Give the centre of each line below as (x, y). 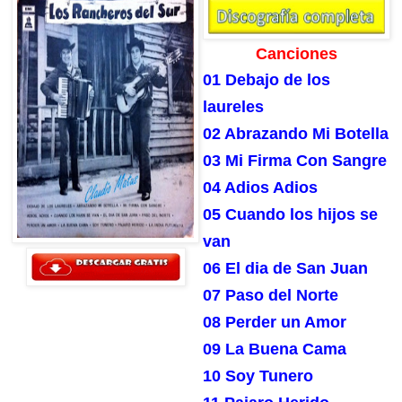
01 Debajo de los (267, 80)
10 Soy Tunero (258, 376)
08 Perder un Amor (275, 323)
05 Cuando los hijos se (290, 215)
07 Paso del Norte (271, 296)
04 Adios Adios (260, 188)
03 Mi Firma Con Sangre (295, 161)
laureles (233, 107)
